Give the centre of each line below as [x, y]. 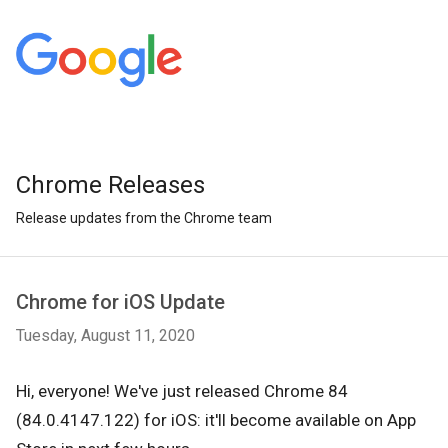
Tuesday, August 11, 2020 [105, 335]
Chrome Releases [110, 185]
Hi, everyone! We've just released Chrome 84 [182, 391]
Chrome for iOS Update [120, 302]
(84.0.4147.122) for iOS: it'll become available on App [216, 420]
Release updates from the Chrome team [144, 218]
